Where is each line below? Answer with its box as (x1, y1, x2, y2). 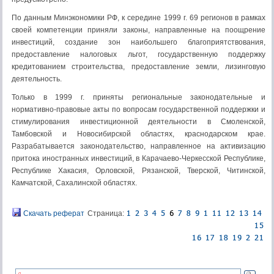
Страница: (87, 209, 126, 218)
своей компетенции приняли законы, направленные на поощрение (12, 26, 265, 34)
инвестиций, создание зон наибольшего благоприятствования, (12, 38, 265, 46)
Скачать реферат (21, 209, 84, 218)
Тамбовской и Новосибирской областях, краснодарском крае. (12, 130, 265, 138)
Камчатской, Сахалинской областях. (12, 179, 137, 187)
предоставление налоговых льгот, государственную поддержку (12, 50, 265, 59)
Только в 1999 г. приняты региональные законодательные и (12, 93, 265, 102)
